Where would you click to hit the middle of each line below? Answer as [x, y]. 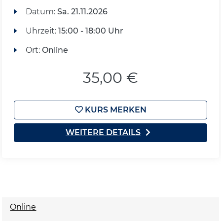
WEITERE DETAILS [103, 132]
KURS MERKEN [114, 110]
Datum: [41, 12]
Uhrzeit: [42, 31]
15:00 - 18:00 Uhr [91, 31]
